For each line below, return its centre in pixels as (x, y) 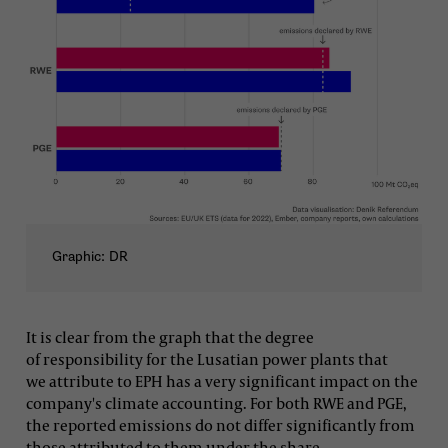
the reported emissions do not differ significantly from (220, 425)
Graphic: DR (90, 256)
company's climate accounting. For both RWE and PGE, (216, 403)
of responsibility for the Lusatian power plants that (207, 359)
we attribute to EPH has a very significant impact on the (222, 381)
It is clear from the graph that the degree (170, 337)
